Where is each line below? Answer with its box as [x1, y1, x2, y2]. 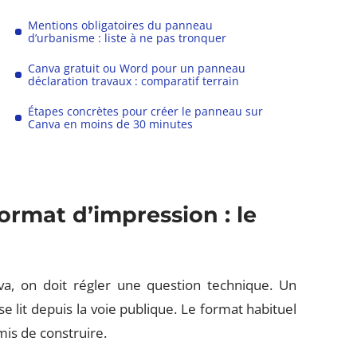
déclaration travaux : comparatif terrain [28, 73, 240, 88]
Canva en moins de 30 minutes [28, 116, 194, 131]
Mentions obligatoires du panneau [28, 18, 214, 33]
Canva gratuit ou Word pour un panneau [28, 61, 246, 76]
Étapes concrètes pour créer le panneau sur [28, 104, 264, 119]
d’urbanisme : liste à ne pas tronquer [28, 30, 227, 45]
